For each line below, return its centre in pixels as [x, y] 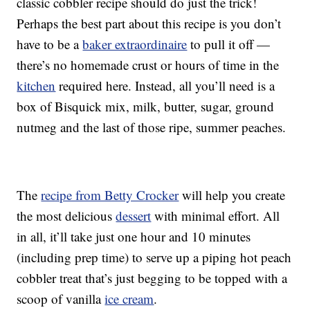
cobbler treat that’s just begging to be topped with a [152, 278]
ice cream [129, 299]
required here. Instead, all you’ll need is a [165, 86]
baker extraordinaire [135, 44]
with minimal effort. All [216, 216]
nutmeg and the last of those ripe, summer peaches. [152, 127]
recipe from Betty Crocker [110, 195]
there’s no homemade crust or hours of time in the [148, 65]
